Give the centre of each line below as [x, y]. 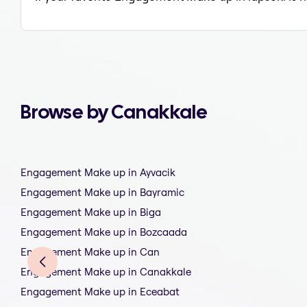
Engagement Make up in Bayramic [102, 193]
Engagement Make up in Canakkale [106, 272]
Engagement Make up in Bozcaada [104, 232]
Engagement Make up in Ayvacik [98, 173]
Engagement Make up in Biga [91, 212]
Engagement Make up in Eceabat [100, 292]
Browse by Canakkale [114, 112]
